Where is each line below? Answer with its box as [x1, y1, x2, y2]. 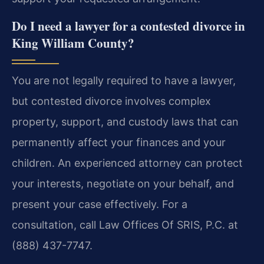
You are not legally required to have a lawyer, [12, 74, 236, 87]
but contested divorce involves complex [12, 94, 211, 107]
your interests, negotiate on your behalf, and [12, 177, 234, 190]
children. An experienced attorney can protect [12, 156, 243, 169]
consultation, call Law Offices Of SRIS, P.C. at [12, 218, 238, 231]
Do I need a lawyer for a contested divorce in [12, 16, 245, 35]
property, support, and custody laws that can [12, 115, 239, 128]
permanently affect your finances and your [12, 136, 226, 148]
